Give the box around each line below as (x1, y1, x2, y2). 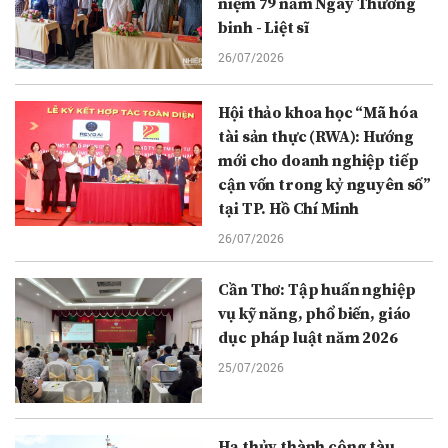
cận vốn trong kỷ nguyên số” (218, 175, 432, 196)
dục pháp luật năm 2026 (218, 328, 398, 349)
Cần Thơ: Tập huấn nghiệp (218, 280, 416, 301)
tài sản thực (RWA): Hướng (218, 127, 414, 148)
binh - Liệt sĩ (218, 18, 310, 39)
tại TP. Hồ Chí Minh (218, 199, 360, 220)
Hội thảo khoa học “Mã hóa (218, 103, 418, 124)
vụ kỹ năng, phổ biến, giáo (218, 304, 412, 325)
